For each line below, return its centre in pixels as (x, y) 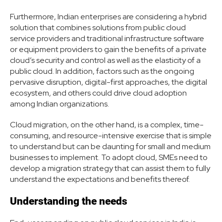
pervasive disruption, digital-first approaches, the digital (109, 82)
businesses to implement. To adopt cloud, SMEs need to (109, 158)
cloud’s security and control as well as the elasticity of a (105, 60)
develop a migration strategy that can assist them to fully (110, 168)
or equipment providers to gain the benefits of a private (108, 50)
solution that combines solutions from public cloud (98, 28)
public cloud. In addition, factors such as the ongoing (102, 71)
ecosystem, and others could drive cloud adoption (98, 93)
